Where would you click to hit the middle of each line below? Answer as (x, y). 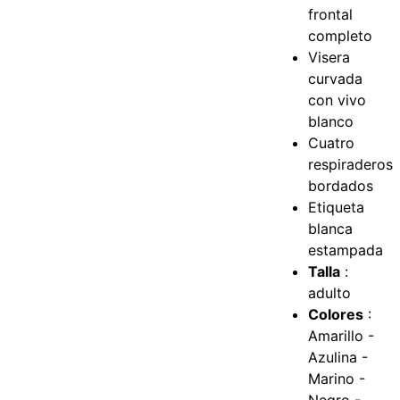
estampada (346, 250)
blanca (331, 229)
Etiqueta (337, 208)
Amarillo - (342, 336)
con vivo (337, 100)
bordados (341, 186)
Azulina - (338, 358)
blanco (331, 122)
